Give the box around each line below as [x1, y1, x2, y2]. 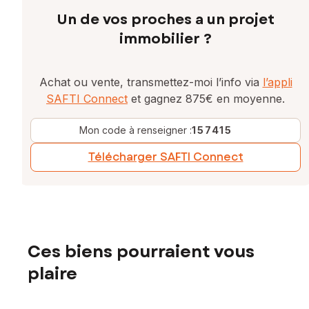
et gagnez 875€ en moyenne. [128, 92, 285, 106]
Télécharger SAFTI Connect [88, 149, 243, 166]
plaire [28, 261, 77, 286]
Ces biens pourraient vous [28, 239, 255, 264]
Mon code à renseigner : [79, 124, 192, 137]
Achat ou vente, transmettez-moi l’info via [39, 75, 263, 90]
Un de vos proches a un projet [57, 10, 275, 30]
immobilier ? [119, 29, 212, 50]
